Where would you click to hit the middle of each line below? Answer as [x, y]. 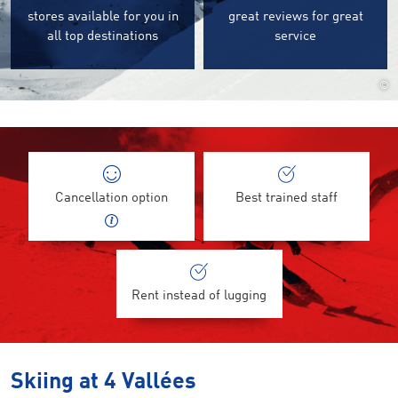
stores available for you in [103, 17]
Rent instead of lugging [199, 296]
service [295, 37]
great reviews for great [295, 17]
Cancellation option [111, 199]
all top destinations [103, 37]
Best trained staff [287, 199]
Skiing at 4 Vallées [103, 382]
